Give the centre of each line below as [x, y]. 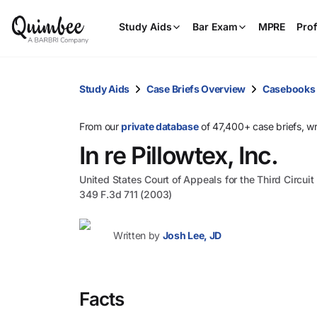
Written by [137, 235]
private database [160, 126]
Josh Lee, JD [192, 235]
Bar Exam [215, 27]
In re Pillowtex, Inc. [179, 155]
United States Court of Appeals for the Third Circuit [197, 179]
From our [100, 126]
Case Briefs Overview [196, 88]
